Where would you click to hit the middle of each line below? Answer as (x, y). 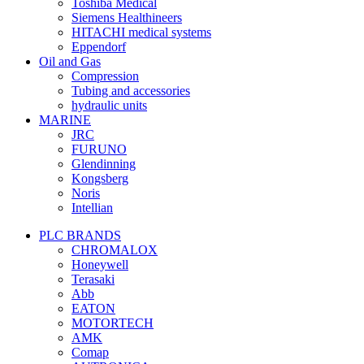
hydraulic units (109, 105)
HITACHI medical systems (141, 32)
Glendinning (104, 164)
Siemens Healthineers (127, 17)
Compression (105, 76)
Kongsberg (100, 178)
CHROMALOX (115, 250)
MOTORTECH (113, 323)
